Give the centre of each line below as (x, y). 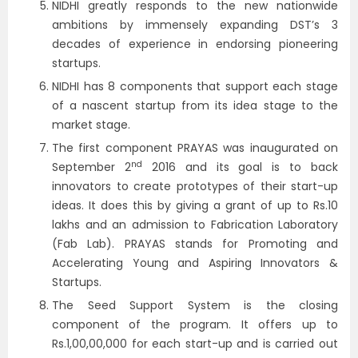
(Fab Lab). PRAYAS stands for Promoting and (195, 244)
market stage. (91, 125)
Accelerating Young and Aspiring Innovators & (195, 263)
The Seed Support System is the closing (195, 305)
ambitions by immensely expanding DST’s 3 (195, 25)
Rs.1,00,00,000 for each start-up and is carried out (195, 344)
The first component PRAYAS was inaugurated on (195, 148)
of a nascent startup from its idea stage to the (195, 105)
